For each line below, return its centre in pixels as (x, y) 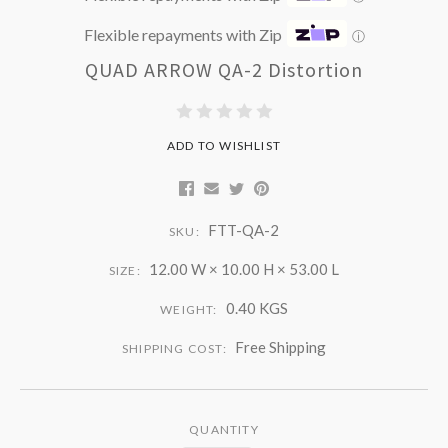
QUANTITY (224, 429)
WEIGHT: (190, 309)
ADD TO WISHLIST (224, 146)
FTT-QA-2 (243, 229)
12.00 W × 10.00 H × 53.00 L (244, 268)
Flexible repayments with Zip (182, 35)
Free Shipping (280, 346)
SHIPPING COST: (176, 348)
